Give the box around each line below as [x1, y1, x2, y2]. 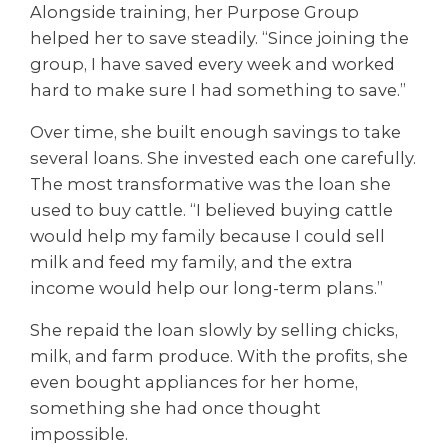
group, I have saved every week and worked [30, 53, 395, 74]
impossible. [30, 424, 128, 445]
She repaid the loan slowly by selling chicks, [30, 320, 398, 341]
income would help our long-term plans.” [30, 278, 383, 299]
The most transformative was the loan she [30, 174, 391, 195]
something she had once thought [30, 398, 321, 419]
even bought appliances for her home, [30, 372, 358, 393]
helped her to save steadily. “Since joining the [30, 27, 409, 48]
